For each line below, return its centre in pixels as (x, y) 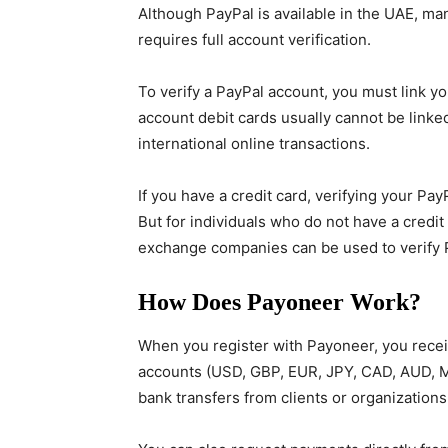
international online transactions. (254, 143)
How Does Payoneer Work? (279, 302)
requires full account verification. (254, 39)
